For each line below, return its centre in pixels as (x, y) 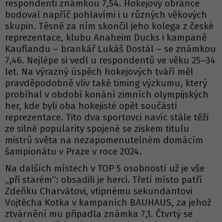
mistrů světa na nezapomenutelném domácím (104, 140)
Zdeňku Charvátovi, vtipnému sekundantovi (99, 191)
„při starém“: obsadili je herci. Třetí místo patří (104, 180)
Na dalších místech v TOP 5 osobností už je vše (105, 168)
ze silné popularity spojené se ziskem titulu (97, 128)
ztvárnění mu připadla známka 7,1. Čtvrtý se (99, 214)
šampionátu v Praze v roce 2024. (73, 151)
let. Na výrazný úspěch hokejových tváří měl (99, 71)
